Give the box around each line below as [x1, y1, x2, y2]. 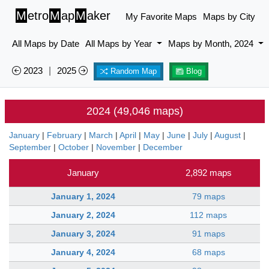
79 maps [192, 192, 225, 201]
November [96, 142, 136, 152]
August [214, 130, 241, 140]
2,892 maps [185, 168, 232, 178]
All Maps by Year [85, 38, 154, 49]
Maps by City [203, 11, 255, 22]
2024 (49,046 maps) [86, 105, 183, 117]
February [47, 130, 82, 140]
